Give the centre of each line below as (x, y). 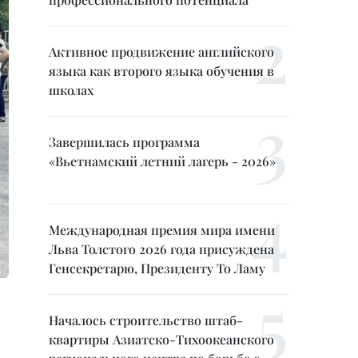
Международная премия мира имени (162, 230)
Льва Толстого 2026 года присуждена (161, 249)
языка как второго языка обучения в (161, 71)
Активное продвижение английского (161, 52)
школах (71, 90)
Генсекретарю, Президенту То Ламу (157, 268)
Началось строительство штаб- (146, 320)
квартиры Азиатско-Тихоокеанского (161, 339)
